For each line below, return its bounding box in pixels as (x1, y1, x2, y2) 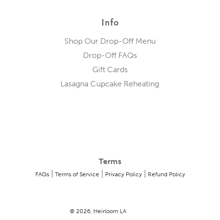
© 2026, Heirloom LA (69, 208, 126, 215)
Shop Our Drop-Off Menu (64, 36, 156, 46)
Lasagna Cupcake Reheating (60, 79, 160, 89)
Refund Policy (147, 171, 185, 178)
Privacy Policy (105, 171, 142, 178)
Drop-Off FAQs (82, 51, 137, 60)
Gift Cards (92, 65, 128, 75)
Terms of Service (55, 171, 99, 178)
